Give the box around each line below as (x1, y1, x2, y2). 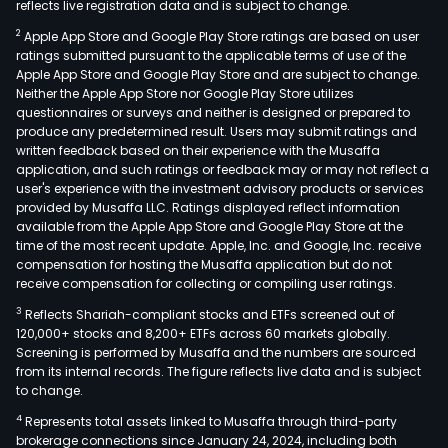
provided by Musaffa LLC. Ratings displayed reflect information (16, 198, 400, 216)
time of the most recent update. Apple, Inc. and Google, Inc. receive (16, 236, 421, 254)
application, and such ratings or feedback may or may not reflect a (16, 160, 429, 178)
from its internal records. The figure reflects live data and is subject (16, 362, 421, 380)
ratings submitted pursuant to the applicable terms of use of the (16, 46, 406, 64)
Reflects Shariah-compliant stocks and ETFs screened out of (22, 305, 395, 323)
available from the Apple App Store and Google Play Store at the (16, 217, 403, 235)
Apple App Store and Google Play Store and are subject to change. (16, 65, 420, 83)
